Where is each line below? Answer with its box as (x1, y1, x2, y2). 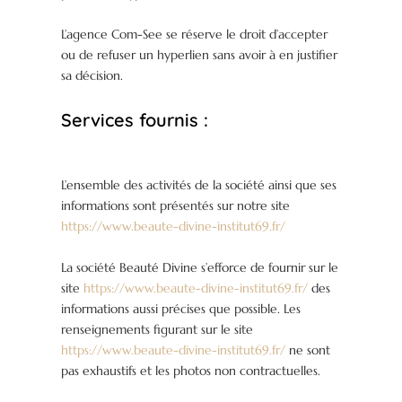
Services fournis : (61, 109, 209, 132)
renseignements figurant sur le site (61, 321, 254, 338)
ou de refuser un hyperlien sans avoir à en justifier (61, 47, 338, 64)
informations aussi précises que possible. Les (61, 301, 301, 318)
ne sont (285, 342, 331, 359)
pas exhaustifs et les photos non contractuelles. (61, 363, 321, 380)
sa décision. (61, 67, 124, 84)
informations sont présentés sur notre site (61, 197, 291, 214)
